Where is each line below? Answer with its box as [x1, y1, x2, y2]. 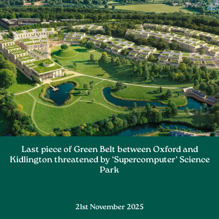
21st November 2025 [75, 202, 144, 213]
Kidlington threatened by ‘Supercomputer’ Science [9, 154, 210, 167]
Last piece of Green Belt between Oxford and [21, 144, 198, 156]
